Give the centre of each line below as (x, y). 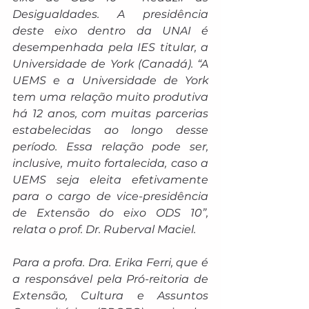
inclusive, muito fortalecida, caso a (110, 163)
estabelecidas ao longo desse (110, 130)
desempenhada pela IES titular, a (110, 47)
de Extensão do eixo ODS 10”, (110, 213)
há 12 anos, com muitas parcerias (110, 113)
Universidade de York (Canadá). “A (110, 64)
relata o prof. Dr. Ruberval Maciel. (104, 229)
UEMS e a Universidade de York (110, 80)
